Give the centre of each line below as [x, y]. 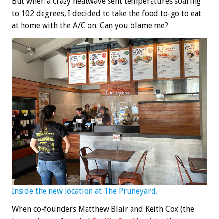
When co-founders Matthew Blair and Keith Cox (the [103, 209]
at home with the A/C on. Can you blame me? [90, 26]
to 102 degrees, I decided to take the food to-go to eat [107, 14]
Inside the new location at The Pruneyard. [85, 191]
